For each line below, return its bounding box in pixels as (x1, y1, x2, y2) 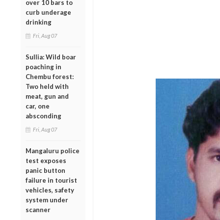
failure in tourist (26, 176, 77, 184)
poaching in (26, 62, 61, 71)
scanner (26, 205, 51, 214)
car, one (26, 102, 50, 110)
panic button (26, 166, 65, 174)
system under (26, 195, 68, 204)
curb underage (26, 8, 71, 16)
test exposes (26, 156, 66, 165)
